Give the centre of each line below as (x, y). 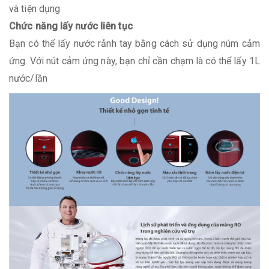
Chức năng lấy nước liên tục (71, 26)
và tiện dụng (36, 8)
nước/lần (29, 78)
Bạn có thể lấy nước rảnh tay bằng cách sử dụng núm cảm (134, 43)
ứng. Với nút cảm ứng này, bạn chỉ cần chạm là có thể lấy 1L (134, 61)
